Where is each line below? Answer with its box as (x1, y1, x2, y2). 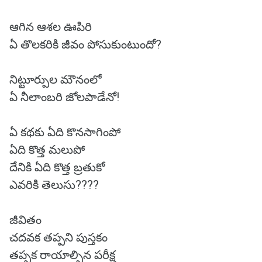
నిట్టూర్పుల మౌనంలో (9, 73, 102, 87)
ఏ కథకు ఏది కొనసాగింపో (9, 125, 120, 139)
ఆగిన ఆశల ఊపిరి (9, 20, 92, 34)
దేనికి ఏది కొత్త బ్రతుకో (9, 160, 105, 174)
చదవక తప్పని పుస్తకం (9, 230, 108, 244)
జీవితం (9, 213, 44, 227)
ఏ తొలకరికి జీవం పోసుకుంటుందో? (9, 37, 161, 51)
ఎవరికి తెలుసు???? (9, 178, 99, 192)
